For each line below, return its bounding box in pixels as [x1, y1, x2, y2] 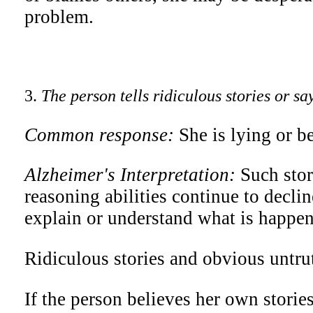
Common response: [24, 124, 179, 145]
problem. [24, 6, 94, 27]
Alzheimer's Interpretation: [24, 164, 240, 186]
